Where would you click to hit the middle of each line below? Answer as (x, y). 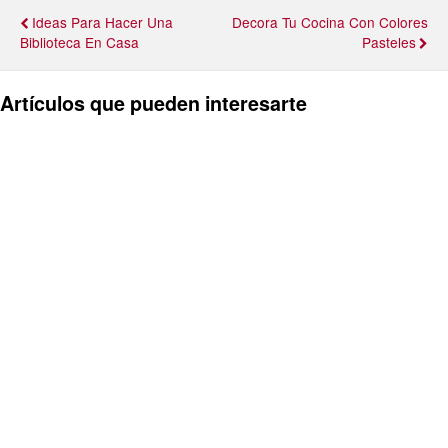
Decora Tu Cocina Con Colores (330, 21)
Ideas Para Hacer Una (102, 21)
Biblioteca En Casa (79, 41)
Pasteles (389, 41)
